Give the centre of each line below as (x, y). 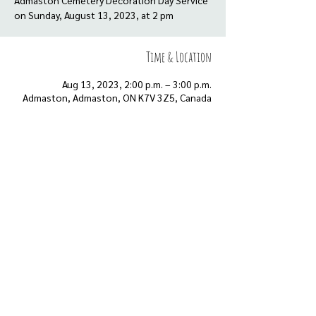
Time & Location (179, 57)
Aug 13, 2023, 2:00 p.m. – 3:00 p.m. (137, 84)
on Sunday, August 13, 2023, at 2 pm (94, 15)
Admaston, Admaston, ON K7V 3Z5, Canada (117, 97)
